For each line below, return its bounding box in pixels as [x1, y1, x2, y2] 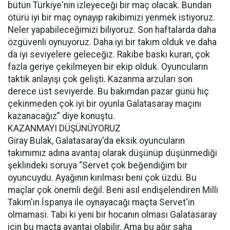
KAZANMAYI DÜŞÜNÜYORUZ [8, 123, 121, 133]
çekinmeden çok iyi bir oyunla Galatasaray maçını [8, 99, 201, 109]
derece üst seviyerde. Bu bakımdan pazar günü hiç [8, 86, 209, 97]
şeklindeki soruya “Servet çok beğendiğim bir [8, 160, 187, 170]
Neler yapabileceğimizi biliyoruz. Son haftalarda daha [8, 25, 216, 35]
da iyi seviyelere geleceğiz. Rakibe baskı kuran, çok [8, 49, 210, 60]
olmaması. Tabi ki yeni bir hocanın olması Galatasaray [8, 209, 217, 220]
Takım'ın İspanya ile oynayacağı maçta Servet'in [8, 197, 195, 207]
